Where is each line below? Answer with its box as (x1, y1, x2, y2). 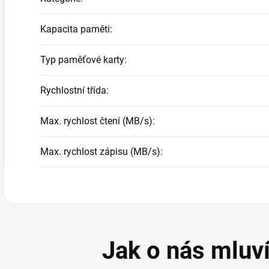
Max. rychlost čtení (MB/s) (40, 115, 153, 127)
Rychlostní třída (40, 85, 106, 96)
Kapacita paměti (40, 23, 110, 35)
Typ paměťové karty (40, 54, 124, 65)
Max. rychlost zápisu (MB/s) (40, 146, 160, 157)
